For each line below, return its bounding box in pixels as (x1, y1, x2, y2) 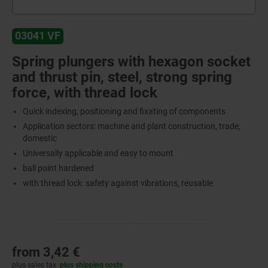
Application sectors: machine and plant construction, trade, (22, 121, 240, 131)
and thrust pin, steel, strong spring (12, 68, 232, 86)
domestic (22, 133, 57, 143)
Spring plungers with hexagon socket (12, 53, 251, 70)
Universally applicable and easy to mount (22, 148, 173, 158)
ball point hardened (22, 163, 94, 173)
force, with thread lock (12, 84, 157, 101)
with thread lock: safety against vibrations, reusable (22, 178, 213, 188)
